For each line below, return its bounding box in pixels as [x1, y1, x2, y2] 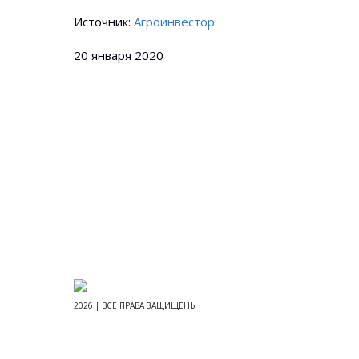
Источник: [74, 14, 134, 30]
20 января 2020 [74, 47, 163, 63]
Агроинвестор [134, 14, 215, 30]
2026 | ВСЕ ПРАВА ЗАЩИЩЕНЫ [74, 300, 197, 311]
